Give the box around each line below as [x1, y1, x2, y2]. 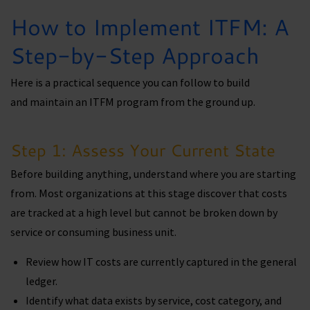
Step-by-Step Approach [10, 39, 266, 71]
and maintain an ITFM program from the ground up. [10, 95, 257, 109]
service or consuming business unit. [10, 225, 179, 239]
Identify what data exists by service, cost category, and [26, 293, 282, 307]
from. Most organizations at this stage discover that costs [10, 186, 287, 201]
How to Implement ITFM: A [10, 11, 289, 43]
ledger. [26, 273, 57, 288]
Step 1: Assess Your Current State [10, 138, 280, 163]
